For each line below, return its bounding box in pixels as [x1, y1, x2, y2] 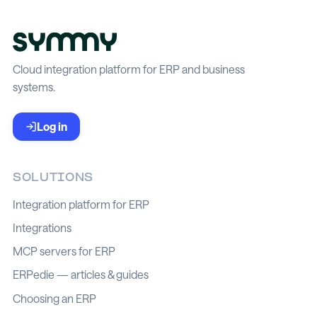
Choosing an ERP [13, 292, 96, 305]
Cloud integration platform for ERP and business [13, 63, 245, 76]
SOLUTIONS [13, 172, 94, 184]
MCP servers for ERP [13, 245, 115, 258]
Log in [37, 120, 67, 133]
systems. [13, 81, 55, 93]
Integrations [13, 221, 71, 234]
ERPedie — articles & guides [13, 268, 149, 282]
